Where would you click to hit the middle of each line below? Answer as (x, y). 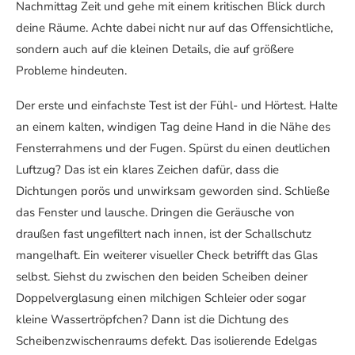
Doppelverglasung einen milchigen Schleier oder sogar (161, 298)
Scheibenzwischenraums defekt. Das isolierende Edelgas (166, 341)
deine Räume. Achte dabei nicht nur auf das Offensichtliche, (174, 28)
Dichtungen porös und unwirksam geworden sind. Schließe (173, 191)
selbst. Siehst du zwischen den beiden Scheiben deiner (162, 277)
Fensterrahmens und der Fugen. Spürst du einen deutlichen (173, 149)
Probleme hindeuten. (71, 71)
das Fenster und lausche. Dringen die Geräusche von (155, 213)
